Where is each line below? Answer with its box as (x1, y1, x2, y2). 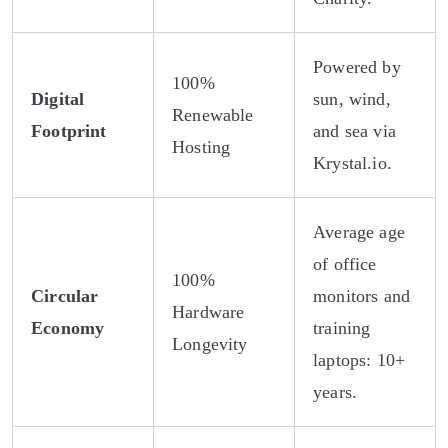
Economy (31, 317, 105, 338)
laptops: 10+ (313, 349, 406, 370)
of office (313, 253, 377, 274)
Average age (313, 221, 405, 242)
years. (313, 381, 358, 402)
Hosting (172, 136, 231, 157)
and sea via (313, 120, 396, 141)
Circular (31, 285, 99, 306)
